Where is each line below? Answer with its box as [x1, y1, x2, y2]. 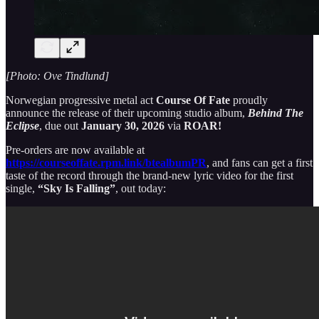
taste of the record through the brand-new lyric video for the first [6, 169, 293, 182]
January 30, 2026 [81, 119, 164, 132]
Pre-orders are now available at [6, 143, 145, 156]
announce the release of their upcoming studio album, [6, 106, 248, 119]
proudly [230, 93, 268, 106]
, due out [39, 119, 81, 132]
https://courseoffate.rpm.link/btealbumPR [6, 156, 206, 169]
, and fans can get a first [206, 156, 313, 169]
